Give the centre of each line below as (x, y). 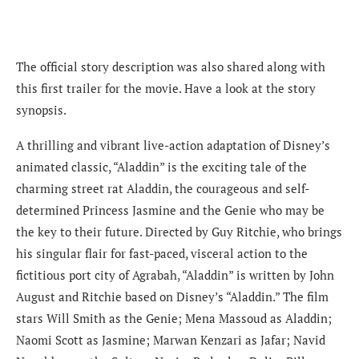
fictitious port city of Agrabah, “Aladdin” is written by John (175, 275)
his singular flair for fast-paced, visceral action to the (162, 254)
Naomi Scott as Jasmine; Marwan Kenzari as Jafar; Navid (171, 340)
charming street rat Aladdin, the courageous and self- (163, 189)
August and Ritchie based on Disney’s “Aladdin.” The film (172, 297)
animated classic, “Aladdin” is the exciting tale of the (161, 167)
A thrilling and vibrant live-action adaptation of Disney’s (173, 145)
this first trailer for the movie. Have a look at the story (166, 89)
